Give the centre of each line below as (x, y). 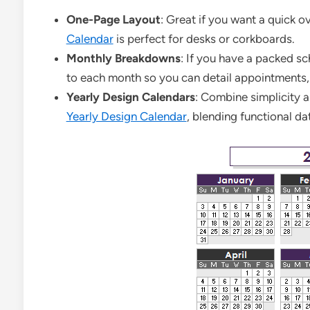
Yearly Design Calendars (130, 97)
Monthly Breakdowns (123, 58)
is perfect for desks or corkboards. (204, 38)
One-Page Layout (113, 19)
